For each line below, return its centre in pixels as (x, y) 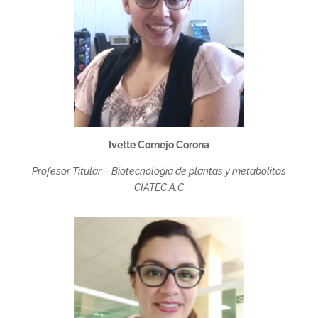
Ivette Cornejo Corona (159, 145)
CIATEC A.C (159, 187)
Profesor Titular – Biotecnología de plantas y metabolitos (159, 171)
